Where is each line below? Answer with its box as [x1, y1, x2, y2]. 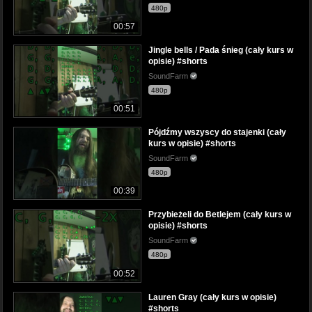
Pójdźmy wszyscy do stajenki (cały [148, 127, 286, 138]
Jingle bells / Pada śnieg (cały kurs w [148, 45, 293, 56]
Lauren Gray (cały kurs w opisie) [148, 292, 276, 302]
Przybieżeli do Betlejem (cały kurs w [148, 210, 291, 220]
